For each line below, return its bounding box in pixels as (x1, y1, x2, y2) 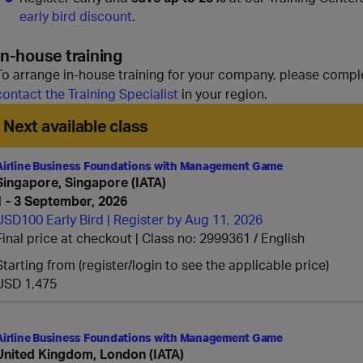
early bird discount (19, 7, 132, 25)
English (261, 229, 305, 247)
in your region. (178, 85, 267, 103)
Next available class (3, 115, 148, 137)
